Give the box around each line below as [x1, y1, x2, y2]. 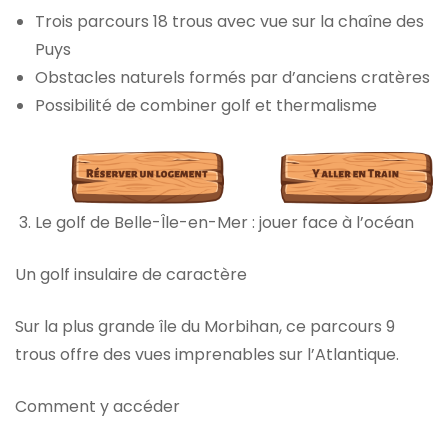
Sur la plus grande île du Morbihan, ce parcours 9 [15, 315, 395, 339]
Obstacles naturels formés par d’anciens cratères [35, 66, 430, 90]
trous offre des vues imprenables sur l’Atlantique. [15, 343, 399, 367]
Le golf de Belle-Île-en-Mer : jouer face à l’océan [35, 211, 414, 235]
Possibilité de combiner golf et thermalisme [35, 94, 377, 118]
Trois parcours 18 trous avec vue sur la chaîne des [35, 10, 424, 34]
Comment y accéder [15, 395, 180, 419]
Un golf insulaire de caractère [15, 263, 247, 287]
